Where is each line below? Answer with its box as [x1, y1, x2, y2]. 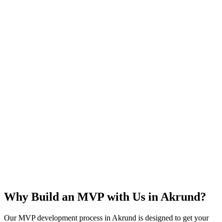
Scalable [14, 169, 48, 180]
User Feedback [14, 82, 74, 93]
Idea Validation [14, 126, 76, 137]
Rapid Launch [14, 39, 73, 50]
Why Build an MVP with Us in [4, 190, 161, 203]
